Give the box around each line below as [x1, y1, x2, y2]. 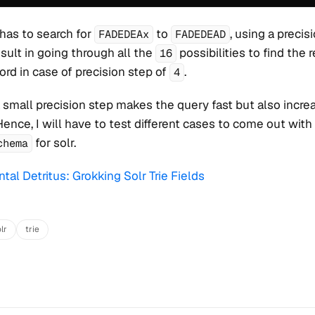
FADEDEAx [98, 27, 149, 41]
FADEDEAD [175, 27, 226, 41]
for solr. [32, 135, 76, 150]
